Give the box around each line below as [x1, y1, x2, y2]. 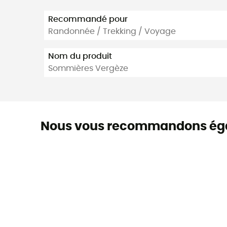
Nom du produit [48, 52, 112, 61]
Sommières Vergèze [48, 64, 128, 73]
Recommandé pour [48, 15, 128, 23]
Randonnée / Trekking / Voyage [48, 27, 176, 35]
